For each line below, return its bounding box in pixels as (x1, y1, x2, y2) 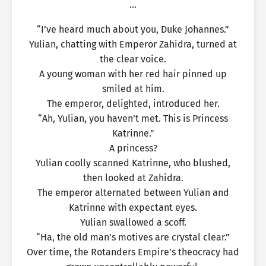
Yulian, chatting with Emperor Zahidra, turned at (29, 39, 237, 50)
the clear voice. (100, 53, 166, 65)
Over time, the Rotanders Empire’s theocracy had (27, 246, 239, 258)
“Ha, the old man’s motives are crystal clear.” (36, 232, 230, 243)
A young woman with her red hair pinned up (39, 68, 227, 80)
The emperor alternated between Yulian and (37, 187, 229, 198)
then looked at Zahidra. (83, 172, 183, 183)
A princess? (109, 142, 157, 154)
